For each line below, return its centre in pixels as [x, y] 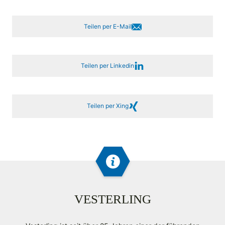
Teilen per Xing [107, 106]
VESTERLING [113, 199]
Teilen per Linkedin [107, 66]
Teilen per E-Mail [107, 26]
